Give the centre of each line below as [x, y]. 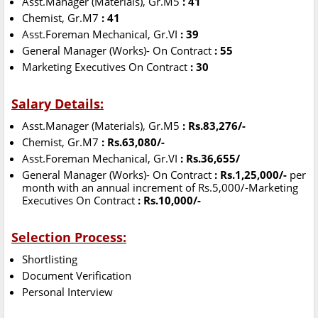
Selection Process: [69, 237]
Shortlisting [50, 259]
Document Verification [77, 276]
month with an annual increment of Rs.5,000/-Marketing [160, 188]
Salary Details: [57, 104]
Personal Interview [67, 292]
